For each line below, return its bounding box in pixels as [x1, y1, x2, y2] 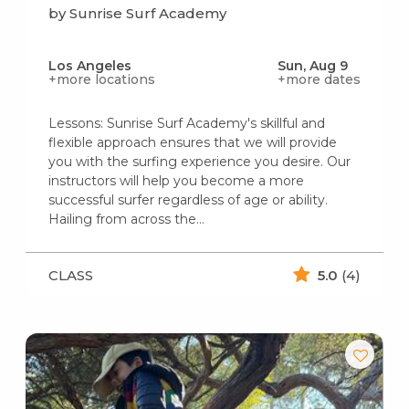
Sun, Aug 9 [278, 58, 349, 75]
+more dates [278, 71, 362, 89]
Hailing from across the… [47, 211, 204, 228]
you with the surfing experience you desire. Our [47, 153, 351, 171]
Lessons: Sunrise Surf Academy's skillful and [47, 115, 325, 132]
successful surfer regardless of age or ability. [47, 192, 328, 209]
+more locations [47, 71, 155, 89]
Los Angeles [47, 58, 131, 75]
